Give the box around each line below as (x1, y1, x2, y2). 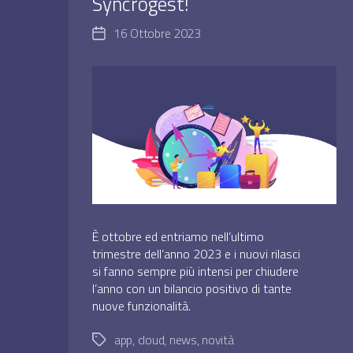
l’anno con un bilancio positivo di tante (92, 278, 292, 298)
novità (202, 329, 234, 349)
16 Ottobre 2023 (113, 24, 201, 43)
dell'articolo (98, 44, 154, 64)
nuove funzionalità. (92, 295, 191, 315)
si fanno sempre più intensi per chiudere (92, 261, 299, 281)
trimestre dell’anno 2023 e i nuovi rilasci (92, 243, 300, 263)
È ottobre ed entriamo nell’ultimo (92, 226, 264, 246)
